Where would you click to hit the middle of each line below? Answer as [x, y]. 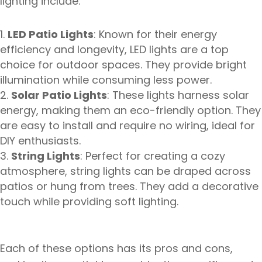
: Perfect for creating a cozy [153, 156]
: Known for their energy [155, 34]
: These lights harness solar [178, 95]
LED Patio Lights [51, 34]
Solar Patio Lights [59, 95]
